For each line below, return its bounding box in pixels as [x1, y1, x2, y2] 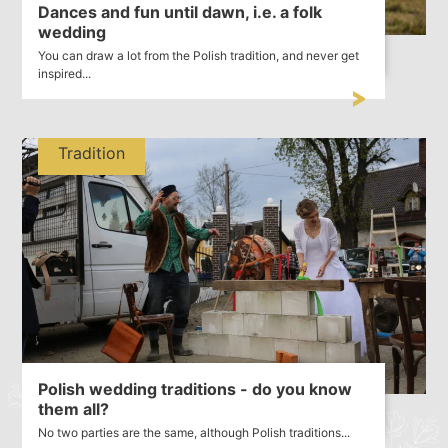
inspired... [38, 66, 92, 82]
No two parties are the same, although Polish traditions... [38, 424, 351, 440]
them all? [38, 398, 110, 419]
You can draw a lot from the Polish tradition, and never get [38, 48, 360, 64]
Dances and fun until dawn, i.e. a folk [38, 2, 323, 23]
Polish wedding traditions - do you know [38, 378, 353, 399]
